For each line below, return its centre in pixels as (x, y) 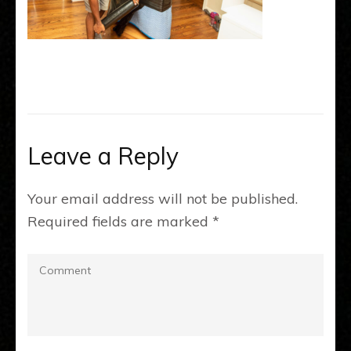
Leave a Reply (103, 156)
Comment (59, 264)
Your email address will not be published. (163, 199)
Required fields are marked (120, 221)
